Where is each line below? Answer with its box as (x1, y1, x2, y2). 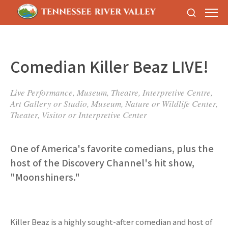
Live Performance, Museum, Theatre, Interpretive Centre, (10, 87, 213, 98)
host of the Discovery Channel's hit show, (10, 156, 194, 169)
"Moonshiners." (10, 170, 80, 183)
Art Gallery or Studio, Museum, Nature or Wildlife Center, (10, 98, 218, 109)
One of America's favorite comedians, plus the (10, 141, 214, 155)
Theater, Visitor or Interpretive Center (10, 109, 147, 121)
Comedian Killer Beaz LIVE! (10, 55, 209, 77)
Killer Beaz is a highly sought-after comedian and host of (10, 216, 212, 227)
